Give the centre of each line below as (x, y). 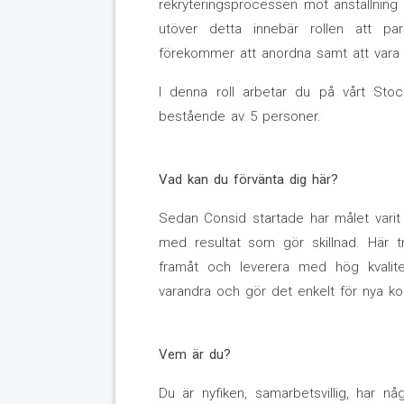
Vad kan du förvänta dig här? (248, 180)
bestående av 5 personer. (239, 117)
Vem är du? (194, 355)
